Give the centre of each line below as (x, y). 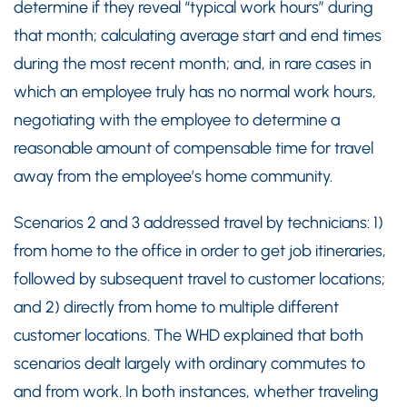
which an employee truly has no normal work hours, (195, 92)
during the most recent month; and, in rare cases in (193, 64)
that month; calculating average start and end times (198, 35)
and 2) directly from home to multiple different (176, 307)
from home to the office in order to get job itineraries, (200, 251)
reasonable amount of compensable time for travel (194, 148)
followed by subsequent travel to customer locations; (199, 279)
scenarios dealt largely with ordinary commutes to (189, 363)
